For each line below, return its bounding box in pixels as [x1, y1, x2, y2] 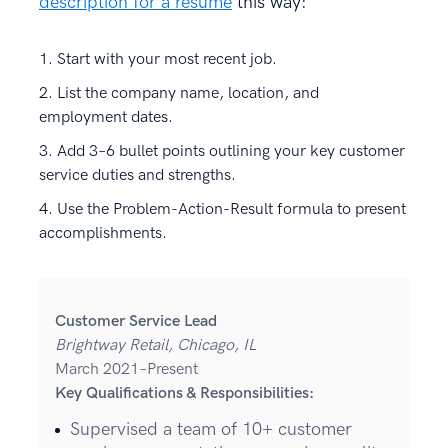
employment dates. [39, 107, 173, 127]
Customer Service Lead [55, 311, 217, 331]
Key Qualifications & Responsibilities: [55, 383, 314, 403]
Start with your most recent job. [57, 49, 277, 69]
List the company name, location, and [57, 83, 319, 103]
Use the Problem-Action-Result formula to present [57, 199, 406, 219]
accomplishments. [39, 223, 167, 243]
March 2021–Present [55, 359, 198, 379]
